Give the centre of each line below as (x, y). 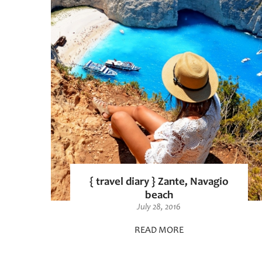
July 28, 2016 (159, 207)
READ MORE (159, 230)
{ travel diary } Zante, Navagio (159, 182)
